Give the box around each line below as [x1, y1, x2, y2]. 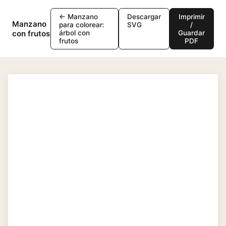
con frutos [12, 29, 50, 38]
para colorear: [59, 21, 104, 29]
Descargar [127, 13, 161, 21]
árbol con [59, 29, 90, 37]
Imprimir [178, 13, 205, 21]
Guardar [178, 29, 205, 37]
